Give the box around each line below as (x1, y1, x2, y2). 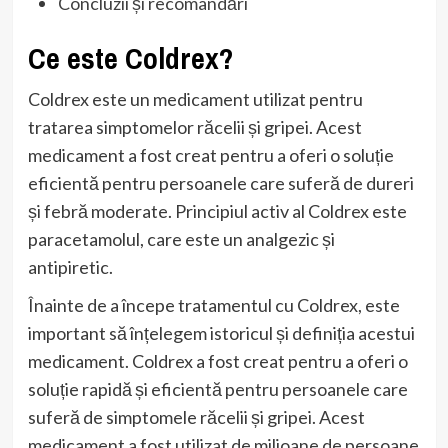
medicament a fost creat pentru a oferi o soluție (27, 143, 394, 166)
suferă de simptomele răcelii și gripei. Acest (27, 405, 365, 428)
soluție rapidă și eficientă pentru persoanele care (27, 377, 408, 400)
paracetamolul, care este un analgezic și (27, 227, 335, 250)
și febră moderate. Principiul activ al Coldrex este (27, 199, 407, 222)
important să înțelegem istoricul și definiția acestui (27, 321, 415, 344)
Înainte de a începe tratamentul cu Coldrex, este (27, 293, 400, 316)
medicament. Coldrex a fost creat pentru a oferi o (27, 349, 408, 372)
